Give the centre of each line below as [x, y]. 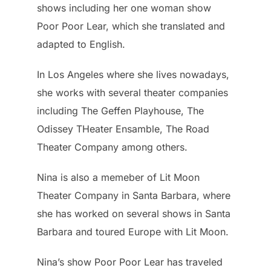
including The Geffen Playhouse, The [121, 110]
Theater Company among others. [113, 147]
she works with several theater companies [133, 92]
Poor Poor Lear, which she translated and [131, 26]
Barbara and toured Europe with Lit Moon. [133, 231]
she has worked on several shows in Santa [134, 213]
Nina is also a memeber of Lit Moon [119, 177]
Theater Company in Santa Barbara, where [134, 195]
